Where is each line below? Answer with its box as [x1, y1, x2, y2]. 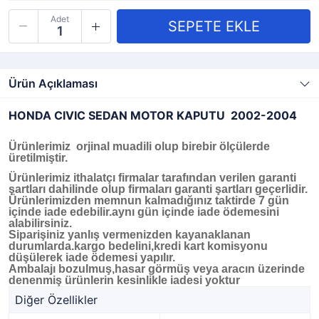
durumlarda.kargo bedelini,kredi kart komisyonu [9, 240, 268, 252]
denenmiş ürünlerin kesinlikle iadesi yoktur [9, 274, 240, 286]
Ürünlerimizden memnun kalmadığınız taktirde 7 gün [9, 194, 289, 206]
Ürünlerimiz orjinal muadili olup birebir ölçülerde [9, 140, 270, 152]
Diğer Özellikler [15, 293, 98, 307]
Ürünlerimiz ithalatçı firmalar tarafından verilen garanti [9, 172, 296, 184]
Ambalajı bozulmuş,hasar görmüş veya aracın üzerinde [9, 263, 305, 275]
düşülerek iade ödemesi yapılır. [9, 251, 175, 263]
